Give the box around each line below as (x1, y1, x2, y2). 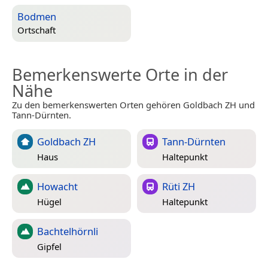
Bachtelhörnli (37, 224, 98, 238)
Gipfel (37, 240, 62, 253)
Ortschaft (17, 24, 56, 36)
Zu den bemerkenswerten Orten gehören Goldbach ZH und (12, 98, 255, 111)
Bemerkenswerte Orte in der (12, 63, 228, 86)
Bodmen (17, 9, 56, 23)
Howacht (37, 179, 78, 193)
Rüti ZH (162, 179, 195, 193)
